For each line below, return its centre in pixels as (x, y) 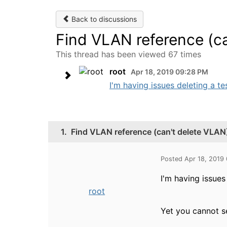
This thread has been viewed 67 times (128, 54)
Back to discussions (103, 19)
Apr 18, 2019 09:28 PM (169, 72)
